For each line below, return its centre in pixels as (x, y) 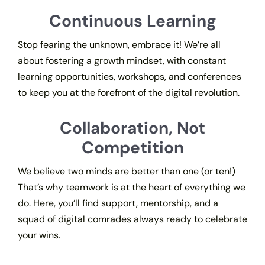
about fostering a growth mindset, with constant (122, 61)
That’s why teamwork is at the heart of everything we (131, 188)
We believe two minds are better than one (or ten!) (126, 172)
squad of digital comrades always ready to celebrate (132, 219)
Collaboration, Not (132, 128)
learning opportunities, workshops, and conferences (129, 77)
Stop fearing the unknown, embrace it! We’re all (119, 45)
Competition (132, 148)
